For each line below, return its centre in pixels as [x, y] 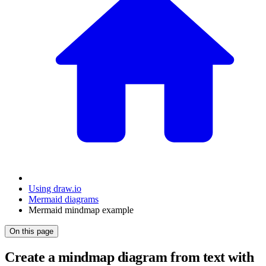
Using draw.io [55, 189]
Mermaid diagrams [64, 199]
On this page [31, 232]
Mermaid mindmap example [81, 210]
